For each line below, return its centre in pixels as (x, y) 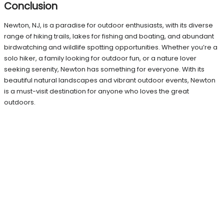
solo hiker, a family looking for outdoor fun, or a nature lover (100, 58)
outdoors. (20, 102)
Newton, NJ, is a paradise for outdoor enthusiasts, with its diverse (108, 25)
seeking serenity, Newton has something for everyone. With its (104, 69)
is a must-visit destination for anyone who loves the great (96, 91)
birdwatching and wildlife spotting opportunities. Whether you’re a (111, 47)
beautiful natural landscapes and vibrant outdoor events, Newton (110, 80)
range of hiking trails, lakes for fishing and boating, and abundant (109, 36)
